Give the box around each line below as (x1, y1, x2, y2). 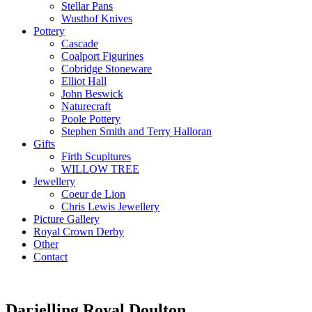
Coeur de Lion (61, 187, 125, 200)
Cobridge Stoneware (61, 62, 152, 75)
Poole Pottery (61, 112, 120, 125)
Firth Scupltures (61, 150, 131, 162)
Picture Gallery (33, 212, 100, 225)
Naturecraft (61, 100, 111, 112)
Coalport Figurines (61, 49, 143, 62)
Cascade (61, 37, 98, 49)
